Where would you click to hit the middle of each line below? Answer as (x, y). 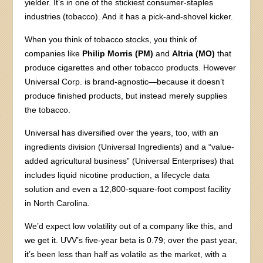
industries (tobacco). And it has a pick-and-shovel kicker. (129, 17)
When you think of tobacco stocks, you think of (111, 40)
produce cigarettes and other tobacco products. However (131, 68)
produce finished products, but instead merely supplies (126, 96)
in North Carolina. (58, 203)
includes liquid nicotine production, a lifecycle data (117, 175)
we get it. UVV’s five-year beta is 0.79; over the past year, (131, 240)
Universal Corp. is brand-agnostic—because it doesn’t (125, 82)
